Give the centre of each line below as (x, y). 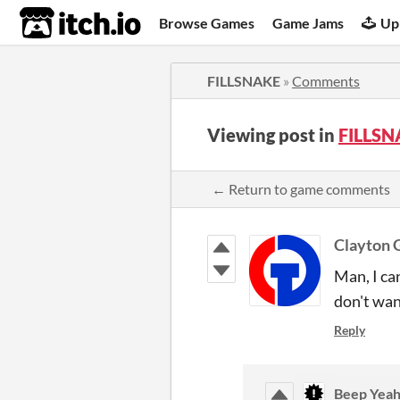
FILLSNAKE (244, 81)
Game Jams (308, 22)
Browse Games (207, 22)
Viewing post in (273, 135)
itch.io (58, 23)
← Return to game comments (301, 189)
